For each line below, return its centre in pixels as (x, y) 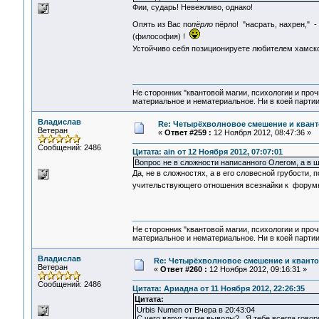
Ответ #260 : (183, 269)
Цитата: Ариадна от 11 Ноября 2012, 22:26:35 (218, 289)
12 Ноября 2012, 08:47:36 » (261, 132)
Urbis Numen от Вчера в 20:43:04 (195, 310)
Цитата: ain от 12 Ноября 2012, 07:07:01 (207, 152)
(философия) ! (161, 37)
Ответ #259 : (188, 132)
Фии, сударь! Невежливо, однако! (192, 7)
